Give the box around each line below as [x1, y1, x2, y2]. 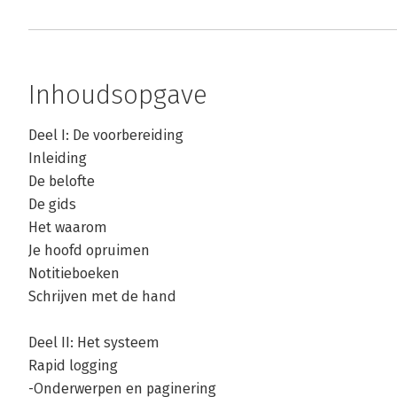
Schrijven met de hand [28, 288, 176, 306]
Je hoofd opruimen [28, 242, 150, 260]
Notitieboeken [28, 265, 120, 283]
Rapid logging [28, 357, 118, 375]
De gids [28, 196, 76, 214]
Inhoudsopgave [28, 79, 207, 112]
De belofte [28, 173, 95, 191]
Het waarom [28, 219, 107, 237]
